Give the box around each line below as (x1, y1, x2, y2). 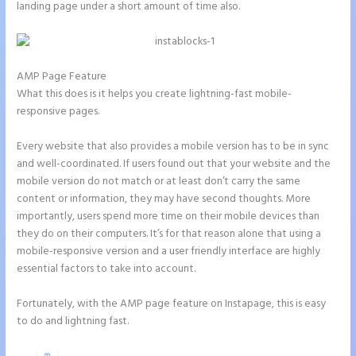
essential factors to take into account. (17, 261, 196, 278)
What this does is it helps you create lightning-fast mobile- (17, 86, 292, 103)
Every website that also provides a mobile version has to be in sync (17, 138, 330, 156)
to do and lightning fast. (17, 312, 130, 330)
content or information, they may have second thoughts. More (17, 191, 311, 208)
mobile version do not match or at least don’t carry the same (17, 173, 301, 191)
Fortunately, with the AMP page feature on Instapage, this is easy (17, 295, 327, 312)
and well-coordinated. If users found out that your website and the (17, 156, 331, 173)
